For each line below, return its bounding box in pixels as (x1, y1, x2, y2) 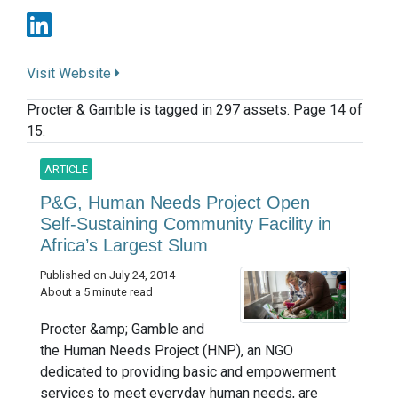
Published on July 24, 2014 (40, 268, 175, 283)
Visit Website (27, 65, 115, 83)
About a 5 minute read (40, 285, 153, 299)
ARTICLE (44, 163, 88, 177)
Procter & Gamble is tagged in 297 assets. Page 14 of (27, 101, 362, 119)
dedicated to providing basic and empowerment (40, 363, 336, 381)
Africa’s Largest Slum (40, 235, 208, 256)
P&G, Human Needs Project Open (40, 193, 310, 213)
